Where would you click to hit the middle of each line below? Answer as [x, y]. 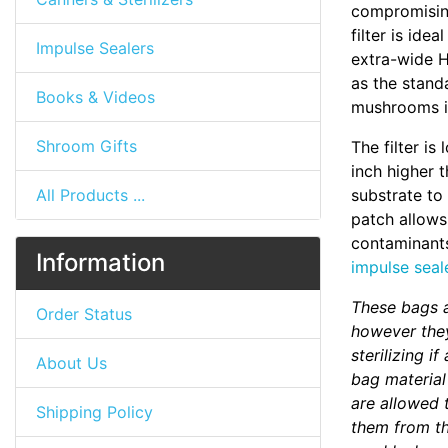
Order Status [84, 314]
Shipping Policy [94, 412]
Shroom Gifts [86, 146]
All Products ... [90, 195]
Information [100, 262]
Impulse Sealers [95, 48]
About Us [71, 363]
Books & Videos [95, 97]
